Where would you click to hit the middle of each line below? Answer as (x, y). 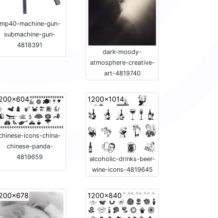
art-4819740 (122, 73)
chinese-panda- (30, 146)
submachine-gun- (30, 35)
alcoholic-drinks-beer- (122, 159)
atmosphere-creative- (122, 63)
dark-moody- (122, 52)
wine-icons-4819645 (122, 169)
